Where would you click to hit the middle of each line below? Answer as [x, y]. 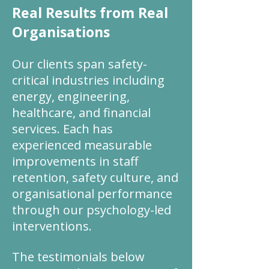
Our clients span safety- [80, 64]
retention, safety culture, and [95, 177]
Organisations [61, 32]
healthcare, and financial [81, 113]
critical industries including [88, 80]
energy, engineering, [71, 96]
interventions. [52, 226]
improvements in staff [75, 161]
